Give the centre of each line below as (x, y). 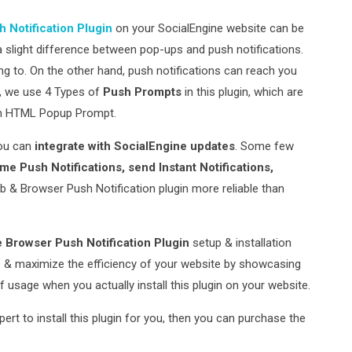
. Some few (265, 146)
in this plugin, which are (243, 92)
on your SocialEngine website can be (209, 28)
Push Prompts (143, 92)
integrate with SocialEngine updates (135, 146)
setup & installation (241, 243)
